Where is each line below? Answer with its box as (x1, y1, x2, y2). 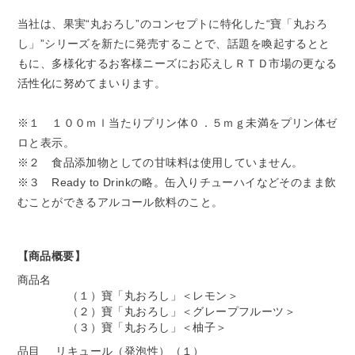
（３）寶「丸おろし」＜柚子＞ (67, 320, 227, 334)
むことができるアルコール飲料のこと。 (17, 195, 244, 208)
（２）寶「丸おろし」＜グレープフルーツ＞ (67, 304, 296, 318)
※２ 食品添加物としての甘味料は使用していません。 (17, 155, 303, 169)
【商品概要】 (17, 249, 86, 262)
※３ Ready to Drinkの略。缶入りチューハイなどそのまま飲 (17, 175, 337, 189)
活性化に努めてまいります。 (17, 76, 166, 90)
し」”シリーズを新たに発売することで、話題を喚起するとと (17, 36, 330, 50)
